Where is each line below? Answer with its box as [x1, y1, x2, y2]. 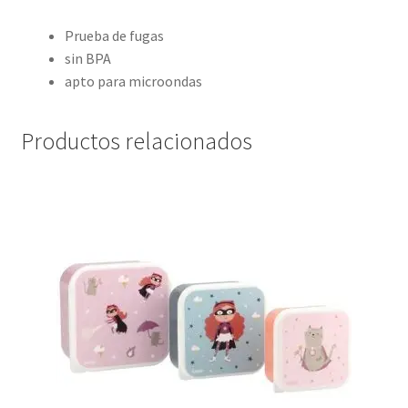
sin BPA [64, 48, 111, 67]
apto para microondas [64, 71, 202, 90]
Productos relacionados [20, 127, 252, 157]
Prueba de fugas [64, 25, 164, 45]
